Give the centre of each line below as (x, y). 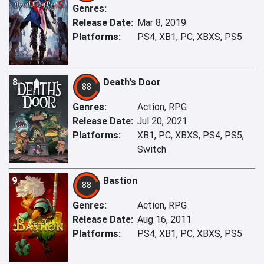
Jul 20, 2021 (162, 121)
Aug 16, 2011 (164, 220)
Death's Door (132, 82)
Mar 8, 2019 (162, 23)
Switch (152, 149)
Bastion (120, 181)
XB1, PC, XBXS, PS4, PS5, (191, 135)
